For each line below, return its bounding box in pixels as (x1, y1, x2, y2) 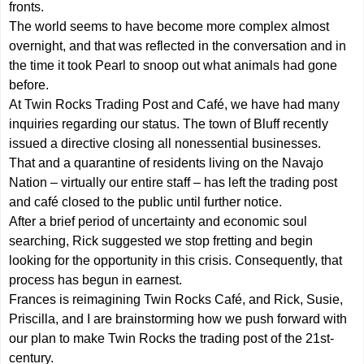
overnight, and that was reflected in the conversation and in (9, 38, 347, 53)
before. (9, 77, 50, 92)
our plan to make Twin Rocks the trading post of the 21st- (9, 331, 335, 345)
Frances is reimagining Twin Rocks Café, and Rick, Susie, (9, 292, 344, 306)
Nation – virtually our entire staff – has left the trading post (9, 175, 338, 189)
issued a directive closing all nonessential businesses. (9, 136, 322, 150)
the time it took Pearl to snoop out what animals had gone (9, 58, 338, 72)
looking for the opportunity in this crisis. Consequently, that (9, 253, 343, 267)
